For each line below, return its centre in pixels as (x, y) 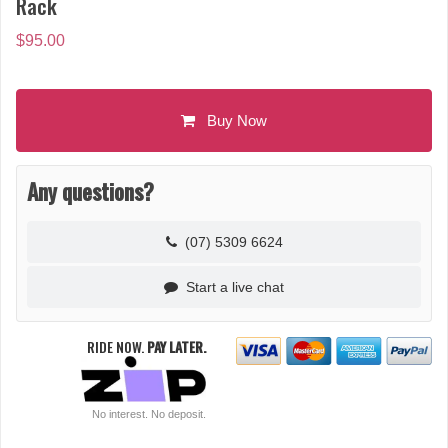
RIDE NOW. (117, 347)
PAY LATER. (176, 347)
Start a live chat (231, 287)
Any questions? (90, 191)
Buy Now (231, 121)
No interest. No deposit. (149, 414)
